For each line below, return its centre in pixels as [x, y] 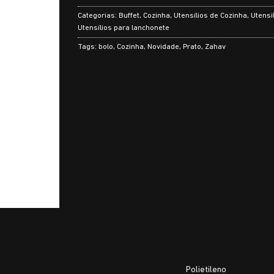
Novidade [163, 46]
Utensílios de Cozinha [210, 15]
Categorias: [98, 15]
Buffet [129, 15]
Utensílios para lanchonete [124, 28]
